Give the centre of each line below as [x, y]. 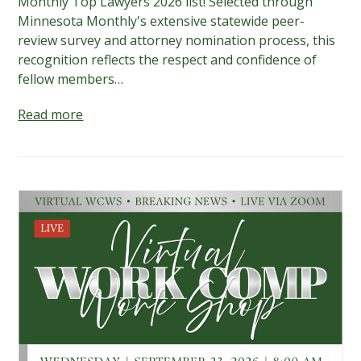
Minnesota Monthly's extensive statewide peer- [162, 21]
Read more [51, 114]
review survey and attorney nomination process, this [177, 40]
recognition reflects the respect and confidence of [168, 59]
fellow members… [71, 79]
